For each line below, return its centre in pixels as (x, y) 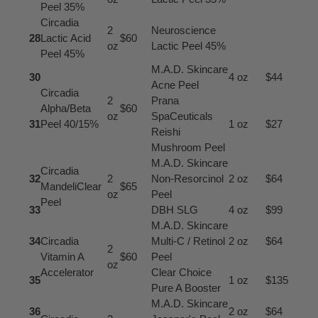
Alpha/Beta (65, 108)
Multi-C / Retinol (188, 241)
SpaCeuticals (182, 116)
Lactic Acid (65, 38)
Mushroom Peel (188, 147)
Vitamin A (62, 256)
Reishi (165, 131)
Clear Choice (181, 272)
